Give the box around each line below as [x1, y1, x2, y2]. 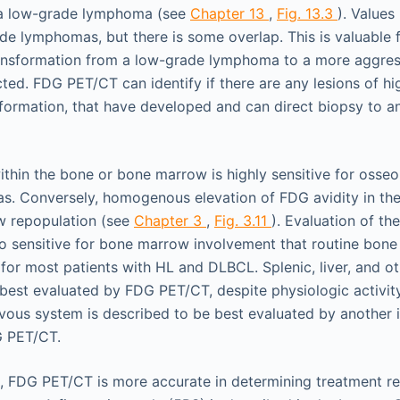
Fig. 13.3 [277, 4, 337, 22]
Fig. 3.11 [214, 212, 271, 229]
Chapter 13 [190, 4, 269, 22]
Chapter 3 [134, 212, 206, 229]
